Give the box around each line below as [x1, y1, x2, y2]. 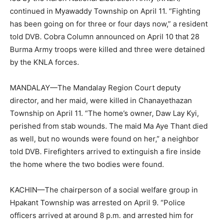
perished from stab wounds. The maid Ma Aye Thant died [10, 121, 208, 131]
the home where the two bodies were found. [10, 159, 164, 169]
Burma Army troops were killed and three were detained [10, 44, 205, 54]
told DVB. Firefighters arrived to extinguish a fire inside [10, 146, 201, 156]
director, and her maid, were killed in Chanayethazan [10, 95, 192, 105]
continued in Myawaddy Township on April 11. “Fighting [10, 6, 200, 16]
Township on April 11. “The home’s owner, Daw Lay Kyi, [10, 108, 199, 118]
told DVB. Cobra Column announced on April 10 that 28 [10, 31, 199, 41]
